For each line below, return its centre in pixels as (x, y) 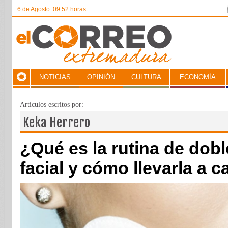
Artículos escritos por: (52, 105)
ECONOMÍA (198, 77)
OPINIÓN (101, 77)
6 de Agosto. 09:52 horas (52, 9)
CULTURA (146, 77)
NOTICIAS (55, 77)
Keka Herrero (56, 122)
